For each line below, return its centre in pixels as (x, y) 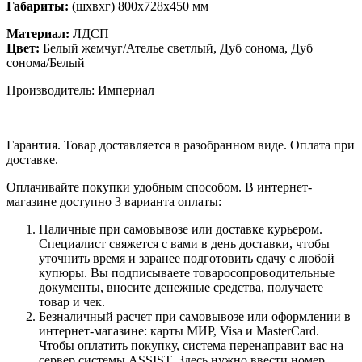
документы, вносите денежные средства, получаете (181, 287)
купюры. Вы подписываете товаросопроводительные (187, 272)
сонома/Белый (46, 62)
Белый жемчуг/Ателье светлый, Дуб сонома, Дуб (176, 48)
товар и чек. (72, 301)
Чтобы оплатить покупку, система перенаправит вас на (191, 345)
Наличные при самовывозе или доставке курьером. (181, 229)
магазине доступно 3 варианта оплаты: (114, 201)
